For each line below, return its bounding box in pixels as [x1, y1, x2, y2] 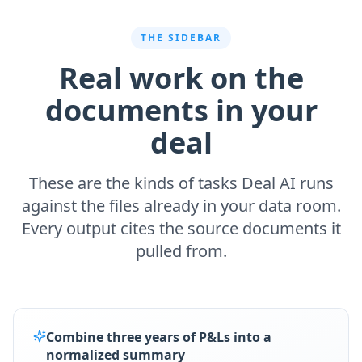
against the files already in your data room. [21, 195, 341, 217]
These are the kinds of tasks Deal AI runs [28, 172, 334, 194]
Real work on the [58, 58, 304, 98]
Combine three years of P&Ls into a [46, 328, 271, 346]
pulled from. [135, 240, 227, 262]
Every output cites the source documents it [21, 217, 341, 239]
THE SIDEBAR [141, 31, 221, 44]
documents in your [44, 90, 318, 130]
